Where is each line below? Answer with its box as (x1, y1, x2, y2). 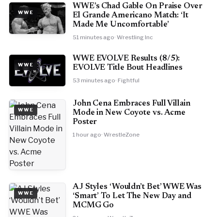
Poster (72, 118, 97, 126)
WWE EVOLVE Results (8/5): (72, 54, 180, 62)
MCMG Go (72, 201, 114, 209)
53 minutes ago (72, 77, 115, 84)
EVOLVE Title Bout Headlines (72, 63, 183, 72)
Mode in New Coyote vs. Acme (72, 108, 186, 117)
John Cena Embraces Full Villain (72, 99, 190, 108)
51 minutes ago (72, 33, 114, 41)
